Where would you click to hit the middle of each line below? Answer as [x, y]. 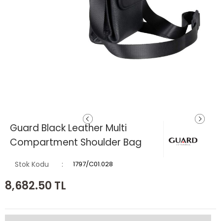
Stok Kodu [32, 165]
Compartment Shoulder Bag [76, 143]
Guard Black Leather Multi [68, 128]
